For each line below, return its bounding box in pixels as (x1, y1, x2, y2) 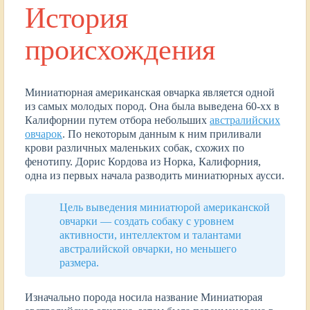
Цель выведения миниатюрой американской (60, 201, 270, 213)
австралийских (210, 113, 280, 126)
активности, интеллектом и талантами (60, 228, 241, 241)
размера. (60, 256, 99, 268)
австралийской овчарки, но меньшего (60, 242, 237, 255)
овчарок (25, 127, 62, 140)
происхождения (25, 34, 215, 66)
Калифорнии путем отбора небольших (25, 113, 210, 126)
